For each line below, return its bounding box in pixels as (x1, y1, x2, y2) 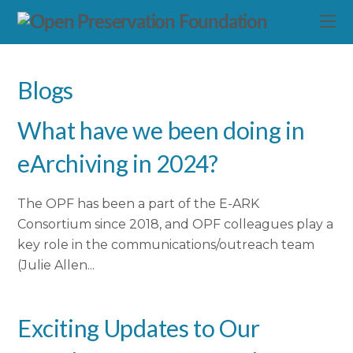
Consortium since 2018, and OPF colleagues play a (17, 217, 334, 232)
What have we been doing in (17, 116, 305, 145)
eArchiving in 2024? (17, 149, 218, 178)
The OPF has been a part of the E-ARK (17, 196, 260, 212)
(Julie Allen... (17, 258, 95, 273)
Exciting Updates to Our (17, 314, 260, 343)
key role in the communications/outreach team (17, 237, 315, 253)
